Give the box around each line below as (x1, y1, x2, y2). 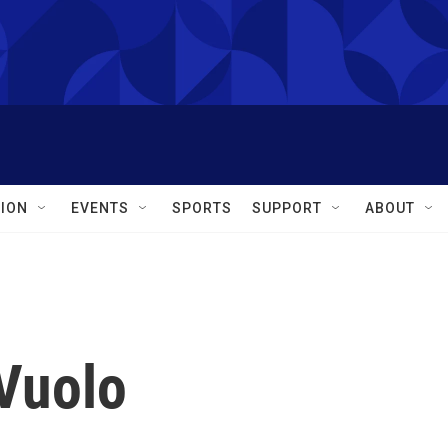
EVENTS (71, 200, 129, 216)
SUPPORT (252, 200, 322, 216)
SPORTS (172, 200, 232, 216)
